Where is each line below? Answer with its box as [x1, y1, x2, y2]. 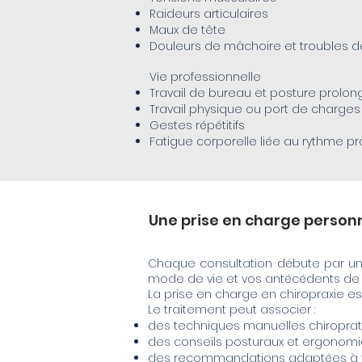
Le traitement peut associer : [148, 301, 315, 318]
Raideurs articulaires [149, 6, 268, 22]
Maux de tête [149, 22, 225, 38]
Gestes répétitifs [149, 117, 245, 133]
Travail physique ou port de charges [149, 101, 360, 117]
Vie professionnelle [149, 69, 261, 85]
